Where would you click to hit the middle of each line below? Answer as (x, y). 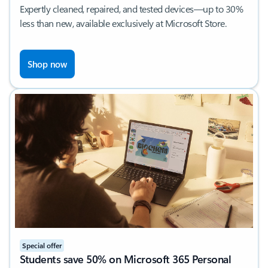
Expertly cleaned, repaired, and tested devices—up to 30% (132, 8)
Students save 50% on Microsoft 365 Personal (126, 259)
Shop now (47, 64)
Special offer (42, 245)
